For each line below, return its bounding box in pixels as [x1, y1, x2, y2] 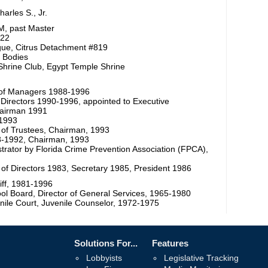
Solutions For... [74, 238, 138, 249]
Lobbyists [86, 253, 122, 263]
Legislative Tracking [164, 253, 239, 263]
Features [152, 238, 188, 249]
